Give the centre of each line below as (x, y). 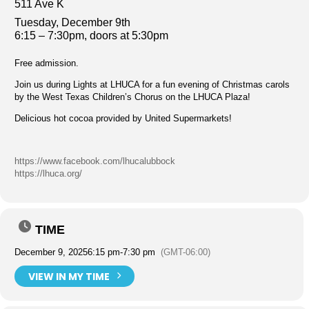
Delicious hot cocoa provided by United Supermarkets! (123, 118)
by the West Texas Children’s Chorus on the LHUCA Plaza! (132, 97)
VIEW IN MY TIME (69, 276)
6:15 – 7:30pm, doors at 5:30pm (91, 36)
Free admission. (47, 63)
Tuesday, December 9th (72, 22)
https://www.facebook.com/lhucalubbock (95, 161)
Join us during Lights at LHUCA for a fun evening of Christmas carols (152, 84)
